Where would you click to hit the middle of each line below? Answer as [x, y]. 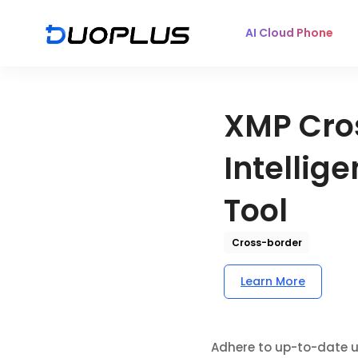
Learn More [273, 281]
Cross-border [267, 243]
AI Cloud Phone [290, 33]
